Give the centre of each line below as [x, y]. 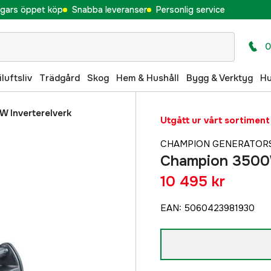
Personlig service [190, 9]
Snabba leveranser [109, 9]
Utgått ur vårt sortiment [215, 120]
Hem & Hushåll [148, 78]
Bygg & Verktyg [220, 78]
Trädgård [60, 78]
